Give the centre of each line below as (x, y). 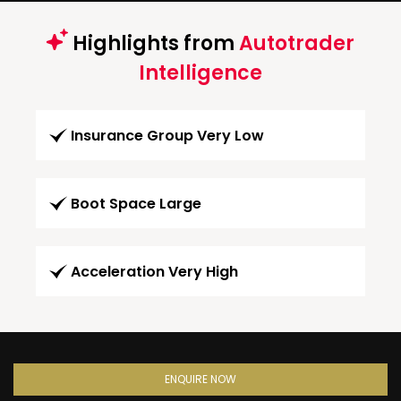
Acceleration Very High (154, 271)
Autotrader (297, 43)
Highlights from (154, 43)
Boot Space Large (136, 203)
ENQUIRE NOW (200, 379)
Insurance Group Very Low (167, 135)
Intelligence (200, 73)
